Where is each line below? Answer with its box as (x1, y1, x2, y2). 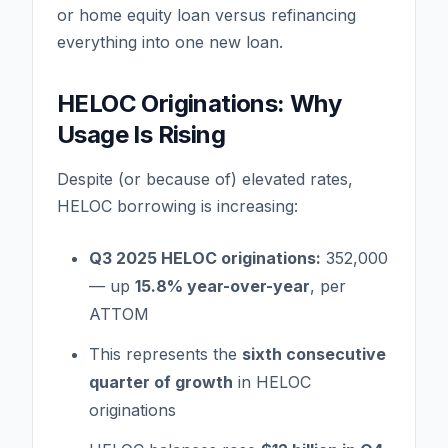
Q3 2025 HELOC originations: (89, 247, 321, 268)
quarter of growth (89, 371, 233, 392)
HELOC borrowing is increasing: (57, 195, 298, 216)
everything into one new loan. (57, 31, 283, 52)
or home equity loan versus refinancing (57, 4, 356, 25)
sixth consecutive (242, 343, 386, 364)
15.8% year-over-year (135, 275, 310, 296)
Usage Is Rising (57, 119, 225, 149)
